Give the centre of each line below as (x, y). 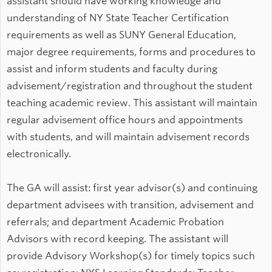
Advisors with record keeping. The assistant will (117, 239)
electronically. (40, 154)
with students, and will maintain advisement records (128, 137)
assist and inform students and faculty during (112, 69)
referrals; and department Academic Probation (115, 222)
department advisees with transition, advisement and (130, 205)
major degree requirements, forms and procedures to (131, 52)
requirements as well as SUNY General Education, (121, 35)
